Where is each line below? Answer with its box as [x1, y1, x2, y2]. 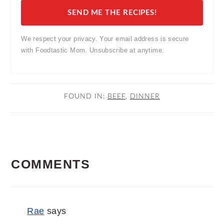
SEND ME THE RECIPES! [67, 9, 156, 17]
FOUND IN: [64, 92, 107, 100]
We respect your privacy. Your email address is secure [21, 35, 189, 43]
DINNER [130, 92, 160, 100]
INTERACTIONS [10, 163, 138, 180]
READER [10, 137, 81, 154]
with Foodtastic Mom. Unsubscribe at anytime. [21, 46, 164, 54]
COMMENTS [11, 157, 90, 171]
